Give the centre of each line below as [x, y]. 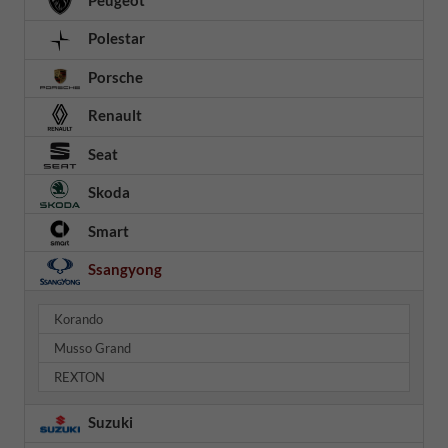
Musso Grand [93, 347]
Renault [113, 115]
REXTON [80, 376]
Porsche [114, 76]
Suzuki [109, 421]
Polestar [115, 38]
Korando [79, 318]
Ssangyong [123, 269]
